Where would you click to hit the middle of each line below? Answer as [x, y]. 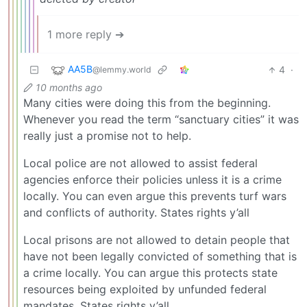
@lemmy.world [122, 70]
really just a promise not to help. [107, 136]
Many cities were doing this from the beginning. [147, 103]
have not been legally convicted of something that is [160, 257]
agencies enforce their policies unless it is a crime [152, 180]
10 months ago [69, 88]
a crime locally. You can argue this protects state [150, 273]
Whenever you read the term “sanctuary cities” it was [161, 120]
